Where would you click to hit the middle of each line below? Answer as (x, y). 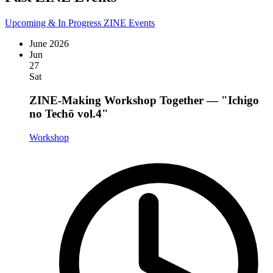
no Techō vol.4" (69, 114)
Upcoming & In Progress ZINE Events (80, 23)
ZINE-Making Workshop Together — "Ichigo (144, 100)
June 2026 (49, 44)
